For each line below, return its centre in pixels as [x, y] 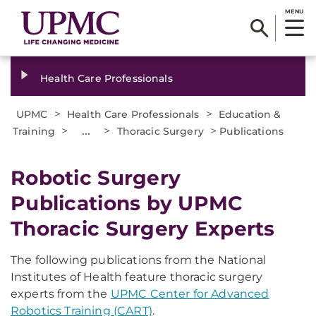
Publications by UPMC [127, 203]
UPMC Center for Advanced [190, 294]
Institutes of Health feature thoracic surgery [137, 277]
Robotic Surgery [96, 178]
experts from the [61, 294]
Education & [250, 114]
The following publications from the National [139, 260]
